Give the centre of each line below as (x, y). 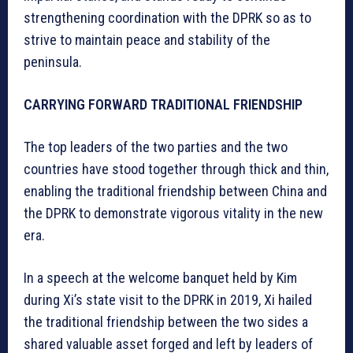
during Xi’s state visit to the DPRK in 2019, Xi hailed (168, 299)
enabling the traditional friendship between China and (175, 191)
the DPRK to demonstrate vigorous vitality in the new (173, 213)
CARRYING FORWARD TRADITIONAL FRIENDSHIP (163, 104)
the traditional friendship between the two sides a (166, 321)
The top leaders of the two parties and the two (156, 147)
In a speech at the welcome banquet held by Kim (160, 277)
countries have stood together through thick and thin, (176, 169)
